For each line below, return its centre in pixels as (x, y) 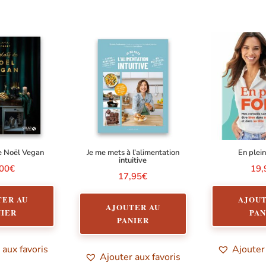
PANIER (133, 220)
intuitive (133, 161)
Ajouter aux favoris (140, 257)
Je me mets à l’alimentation (133, 153)
